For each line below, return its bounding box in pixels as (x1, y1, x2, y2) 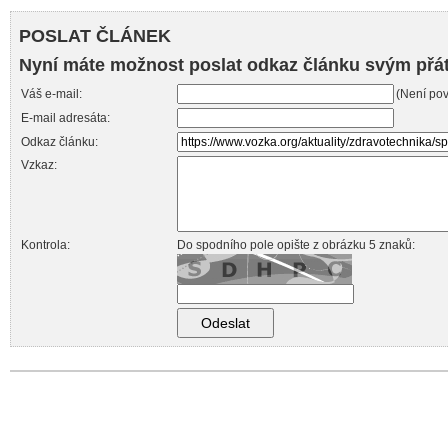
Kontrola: (21, 238, 70, 252)
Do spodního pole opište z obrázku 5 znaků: (177, 238, 415, 252)
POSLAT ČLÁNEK (19, 26, 171, 46)
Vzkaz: (21, 158, 57, 172)
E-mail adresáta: (21, 111, 110, 125)
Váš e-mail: (21, 87, 82, 101)
